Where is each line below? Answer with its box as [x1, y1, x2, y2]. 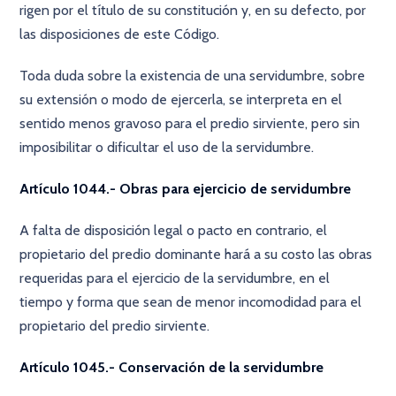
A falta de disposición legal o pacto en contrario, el [19, 222, 328, 239]
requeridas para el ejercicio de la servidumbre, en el [19, 270, 331, 286]
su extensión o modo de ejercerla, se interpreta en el [19, 91, 343, 108]
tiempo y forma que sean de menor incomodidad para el [19, 293, 362, 310]
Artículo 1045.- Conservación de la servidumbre [19, 359, 324, 376]
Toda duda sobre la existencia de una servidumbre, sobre [19, 67, 366, 84]
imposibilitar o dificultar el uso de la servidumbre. [19, 139, 315, 156]
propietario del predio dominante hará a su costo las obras [19, 246, 373, 263]
